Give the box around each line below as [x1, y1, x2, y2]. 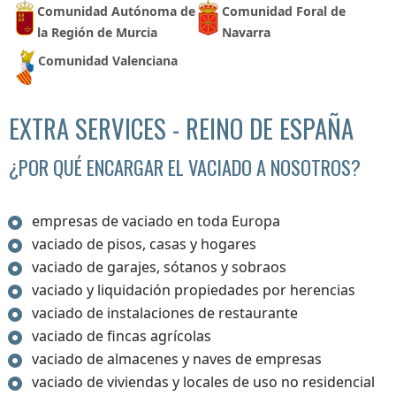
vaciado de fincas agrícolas [32, 326, 212, 346]
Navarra [221, 24, 270, 42]
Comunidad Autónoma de [37, 3, 195, 20]
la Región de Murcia [37, 24, 157, 42]
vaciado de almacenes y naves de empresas [32, 349, 323, 369]
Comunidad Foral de [221, 3, 346, 20]
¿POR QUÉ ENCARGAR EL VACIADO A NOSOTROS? [9, 152, 361, 182]
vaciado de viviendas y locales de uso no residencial [32, 372, 376, 392]
